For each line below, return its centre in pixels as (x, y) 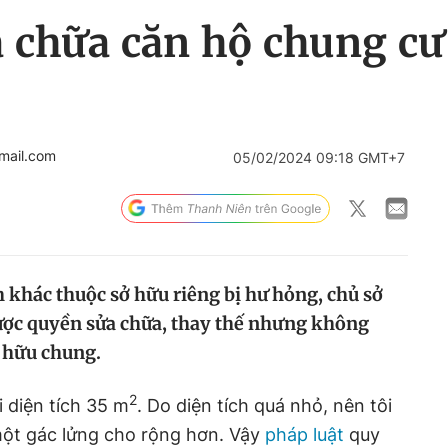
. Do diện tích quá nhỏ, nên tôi (264, 405)
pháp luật (304, 434)
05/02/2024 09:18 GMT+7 (319, 157)
